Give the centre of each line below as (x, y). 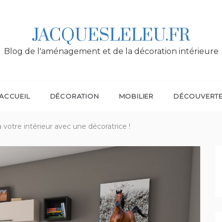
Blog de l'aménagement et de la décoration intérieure (111, 51)
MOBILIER (136, 96)
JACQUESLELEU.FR (111, 36)
